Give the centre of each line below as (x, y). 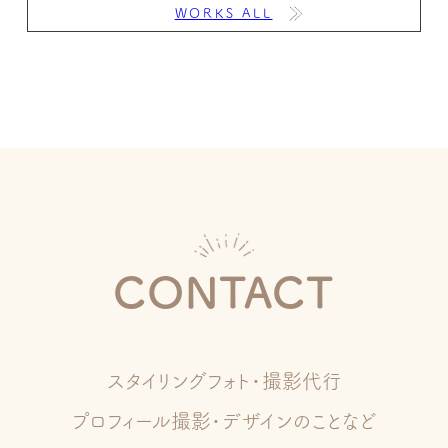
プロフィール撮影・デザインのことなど (224, 421)
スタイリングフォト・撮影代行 (224, 381)
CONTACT (224, 291)
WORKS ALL (223, 13)
